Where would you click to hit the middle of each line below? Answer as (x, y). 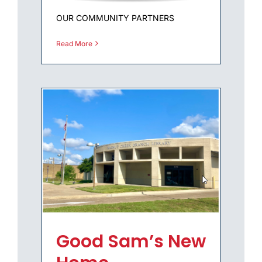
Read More (74, 43)
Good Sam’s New (131, 242)
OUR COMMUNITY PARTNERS (115, 18)
